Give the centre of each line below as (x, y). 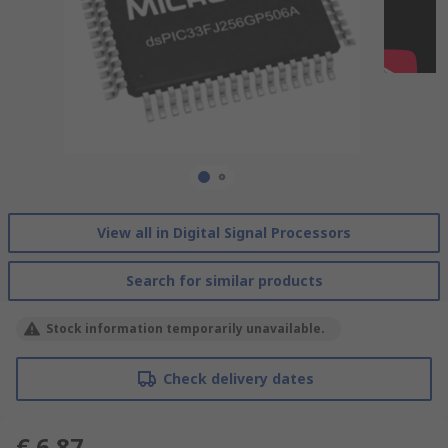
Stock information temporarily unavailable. (185, 328)
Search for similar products (224, 280)
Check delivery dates (238, 378)
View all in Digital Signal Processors (224, 232)
